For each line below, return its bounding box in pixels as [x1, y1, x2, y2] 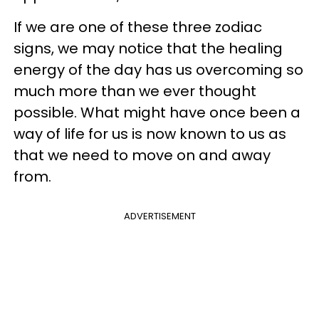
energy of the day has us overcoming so [14, 60, 303, 80]
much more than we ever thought [14, 81, 256, 101]
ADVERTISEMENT [123, 209, 196, 223]
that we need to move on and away [14, 145, 271, 165]
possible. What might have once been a [14, 103, 300, 122]
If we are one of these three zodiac [14, 17, 262, 37]
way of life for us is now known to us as [14, 124, 286, 144]
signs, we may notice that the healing [14, 38, 283, 58]
